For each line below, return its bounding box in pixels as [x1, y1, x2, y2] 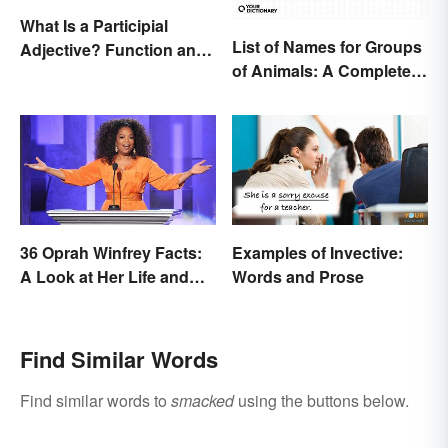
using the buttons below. [234, 388, 409, 412]
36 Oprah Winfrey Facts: [20, 240, 202, 264]
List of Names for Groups [232, 34, 422, 58]
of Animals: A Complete [232, 58, 411, 82]
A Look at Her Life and [20, 264, 189, 288]
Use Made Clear [20, 62, 139, 86]
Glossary [232, 82, 300, 106]
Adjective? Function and [20, 38, 206, 62]
